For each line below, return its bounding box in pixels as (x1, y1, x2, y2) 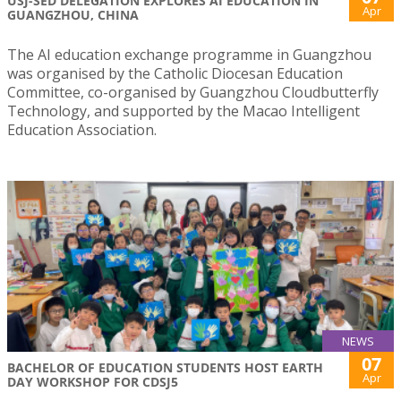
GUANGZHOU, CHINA (7, 6, 139, 24)
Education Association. (7, 120, 157, 141)
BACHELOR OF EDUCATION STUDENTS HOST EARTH (7, 359, 323, 376)
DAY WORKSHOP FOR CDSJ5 (7, 373, 178, 390)
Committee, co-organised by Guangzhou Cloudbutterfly (7, 82, 379, 103)
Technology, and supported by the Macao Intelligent (7, 101, 360, 122)
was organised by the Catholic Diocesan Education (7, 64, 343, 84)
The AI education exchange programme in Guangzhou (7, 45, 371, 65)
